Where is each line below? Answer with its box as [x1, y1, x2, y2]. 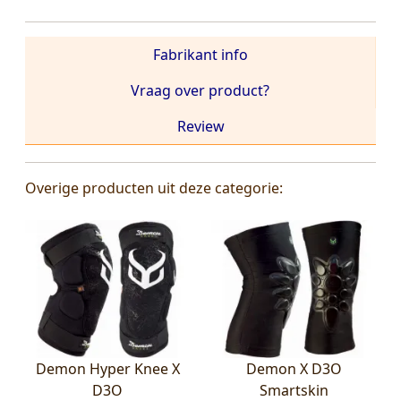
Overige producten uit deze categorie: [25, 178, 283, 199]
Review [176, 116, 225, 137]
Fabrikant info [152, 45, 248, 65]
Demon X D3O [245, 358, 342, 379]
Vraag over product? [131, 81, 269, 101]
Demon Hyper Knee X [35, 358, 180, 379]
